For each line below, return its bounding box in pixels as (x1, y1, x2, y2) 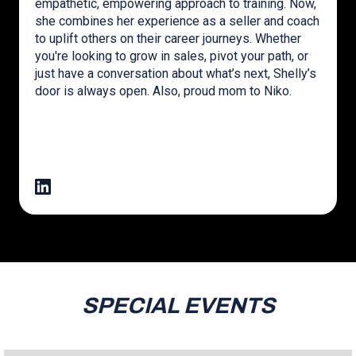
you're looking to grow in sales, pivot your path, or (35, 48, 308, 64)
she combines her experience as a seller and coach (35, 14, 319, 29)
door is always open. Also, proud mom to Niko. (35, 83, 292, 99)
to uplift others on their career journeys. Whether (35, 31, 301, 46)
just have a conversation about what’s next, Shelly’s (35, 66, 316, 81)
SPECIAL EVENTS (81, 292, 275, 318)
